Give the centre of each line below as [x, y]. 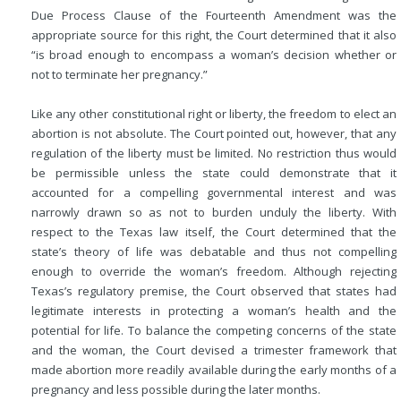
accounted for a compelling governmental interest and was [214, 192]
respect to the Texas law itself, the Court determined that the [214, 232]
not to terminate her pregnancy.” [119, 74]
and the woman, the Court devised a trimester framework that [214, 350]
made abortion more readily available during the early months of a [214, 370]
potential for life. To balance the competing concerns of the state [214, 330]
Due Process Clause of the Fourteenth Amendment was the [214, 15]
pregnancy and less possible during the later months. [176, 389]
